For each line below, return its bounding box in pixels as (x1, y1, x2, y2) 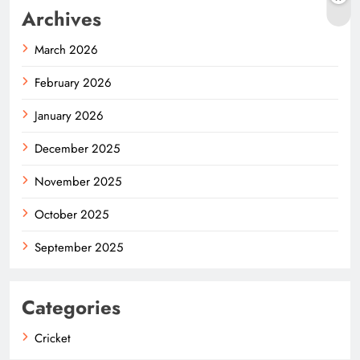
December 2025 (35, 140, 120, 158)
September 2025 (35, 239, 123, 257)
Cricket (35, 329, 71, 348)
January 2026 (35, 107, 104, 125)
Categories (22, 293, 121, 322)
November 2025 (35, 173, 121, 191)
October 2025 (35, 206, 108, 224)
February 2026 (35, 74, 112, 92)
